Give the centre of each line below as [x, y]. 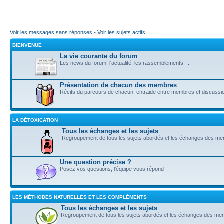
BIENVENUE [27, 45]
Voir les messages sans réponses [51, 33]
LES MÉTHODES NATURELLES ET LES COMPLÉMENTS [80, 197]
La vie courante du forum [99, 56]
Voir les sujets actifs [121, 33]
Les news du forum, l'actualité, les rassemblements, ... [125, 63]
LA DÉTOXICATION [35, 120]
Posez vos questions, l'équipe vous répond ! [113, 169]
